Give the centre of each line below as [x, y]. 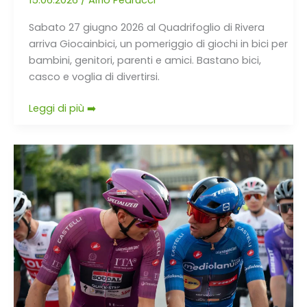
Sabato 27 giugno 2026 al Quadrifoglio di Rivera [146, 28]
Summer [49, 185]
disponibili [52, 251]
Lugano [46, 169]
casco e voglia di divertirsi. [94, 77]
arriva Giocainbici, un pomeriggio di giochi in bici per [158, 44]
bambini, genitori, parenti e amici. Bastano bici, [145, 61]
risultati [46, 234]
